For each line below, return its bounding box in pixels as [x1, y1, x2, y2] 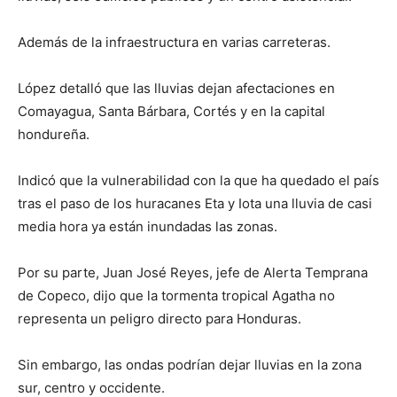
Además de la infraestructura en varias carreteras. [18, 34, 331, 51]
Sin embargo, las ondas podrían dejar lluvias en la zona [18, 356, 362, 373]
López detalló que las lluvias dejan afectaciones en [18, 80, 335, 97]
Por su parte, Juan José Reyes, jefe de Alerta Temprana [18, 264, 368, 281]
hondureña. [18, 126, 90, 143]
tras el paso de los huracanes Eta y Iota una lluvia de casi [18, 195, 372, 212]
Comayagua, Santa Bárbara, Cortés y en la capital [18, 103, 325, 120]
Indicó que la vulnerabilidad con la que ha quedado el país [18, 172, 379, 189]
